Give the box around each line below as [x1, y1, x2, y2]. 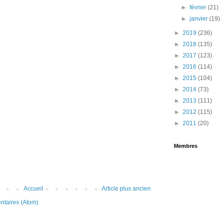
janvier [190, 15, 210, 22]
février [190, 4, 208, 11]
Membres [174, 143, 197, 149]
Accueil [23, 185, 43, 192]
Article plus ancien [102, 185, 151, 192]
